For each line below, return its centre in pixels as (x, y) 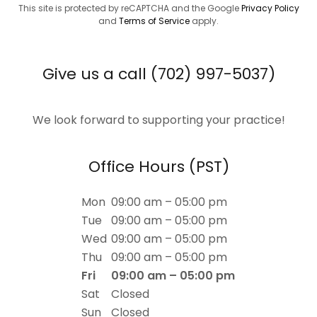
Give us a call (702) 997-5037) (158, 74)
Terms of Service (154, 21)
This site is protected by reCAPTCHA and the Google (129, 8)
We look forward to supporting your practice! (158, 120)
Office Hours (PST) (158, 167)
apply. (204, 21)
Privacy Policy (270, 8)
